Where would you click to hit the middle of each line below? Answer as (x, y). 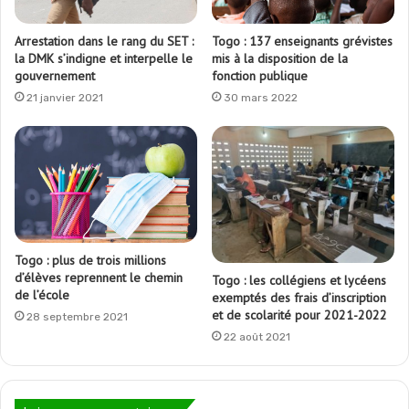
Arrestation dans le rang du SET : (104, 41)
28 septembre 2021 (77, 316)
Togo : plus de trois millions (90, 260)
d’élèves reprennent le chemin (99, 277)
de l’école (42, 294)
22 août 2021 (257, 336)
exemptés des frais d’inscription (299, 297)
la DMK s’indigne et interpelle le (104, 58)
